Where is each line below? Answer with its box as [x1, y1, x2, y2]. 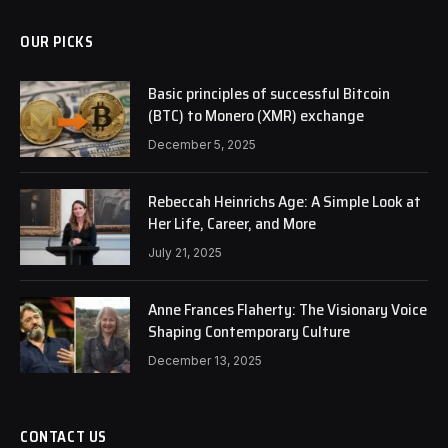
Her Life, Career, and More [148, 210, 316, 236]
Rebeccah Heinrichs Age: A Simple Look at [148, 188, 421, 214]
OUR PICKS [20, 29, 94, 54]
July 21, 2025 [148, 244, 222, 260]
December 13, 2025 [148, 352, 262, 368]
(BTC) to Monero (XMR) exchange [148, 102, 364, 128]
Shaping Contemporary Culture [148, 318, 350, 344]
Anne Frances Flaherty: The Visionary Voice [148, 296, 427, 322]
